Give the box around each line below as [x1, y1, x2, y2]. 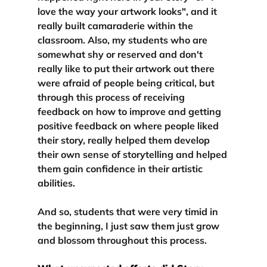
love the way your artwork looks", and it [37, 5, 219, 17]
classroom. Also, [37, 33, 112, 46]
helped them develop [114, 133, 212, 146]
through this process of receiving [37, 91, 187, 103]
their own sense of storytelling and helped [37, 148, 229, 160]
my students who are [111, 33, 210, 46]
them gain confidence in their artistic [37, 162, 205, 175]
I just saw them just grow [105, 219, 222, 232]
